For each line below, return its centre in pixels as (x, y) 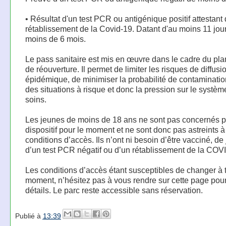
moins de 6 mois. (55, 39)
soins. (36, 100)
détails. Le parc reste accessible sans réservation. (114, 190)
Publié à (29, 216)
